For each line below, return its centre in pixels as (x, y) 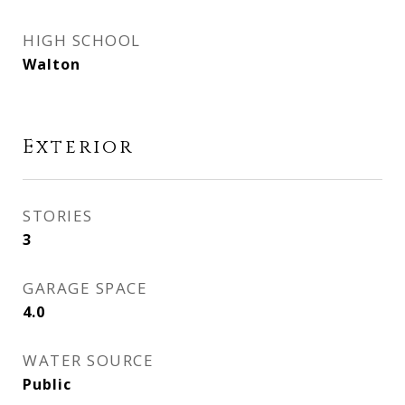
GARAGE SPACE (85, 288)
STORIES (58, 216)
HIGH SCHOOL (82, 40)
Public (47, 384)
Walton (52, 64)
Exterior (78, 147)
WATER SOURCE (88, 360)
